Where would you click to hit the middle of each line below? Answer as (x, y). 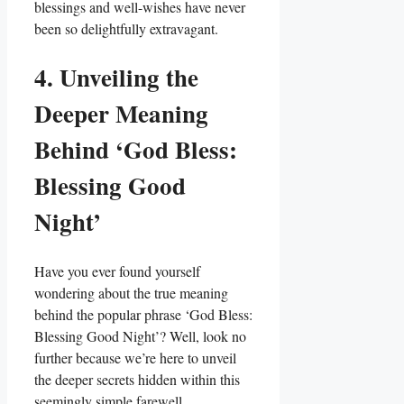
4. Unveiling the (116, 78)
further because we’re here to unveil (135, 357)
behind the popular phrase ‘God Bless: (143, 314)
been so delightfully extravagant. (126, 28)
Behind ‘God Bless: (136, 150)
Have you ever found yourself (117, 271)
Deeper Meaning (121, 114)
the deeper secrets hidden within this (137, 379)
